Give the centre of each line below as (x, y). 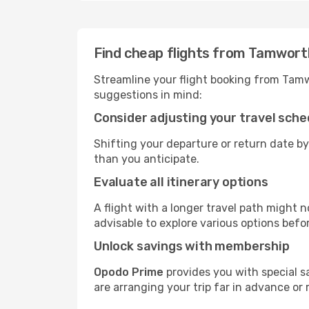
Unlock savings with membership (192, 246)
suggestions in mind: (148, 95)
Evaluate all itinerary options (181, 182)
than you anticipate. (147, 159)
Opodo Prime (129, 272)
